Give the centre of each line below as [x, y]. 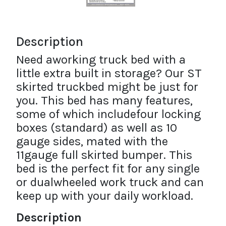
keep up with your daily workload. [105, 195]
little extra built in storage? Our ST [109, 73]
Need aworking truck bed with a [101, 59]
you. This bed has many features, [104, 100]
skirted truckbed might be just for [107, 87]
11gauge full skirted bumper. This [104, 155]
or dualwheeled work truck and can [110, 182]
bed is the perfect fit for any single [108, 168]
